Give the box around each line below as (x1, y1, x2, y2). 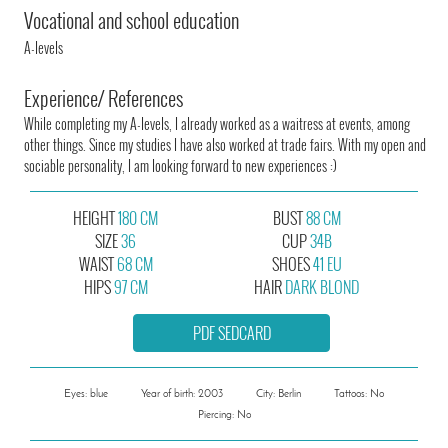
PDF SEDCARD (192, 320, 271, 345)
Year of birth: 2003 (141, 388, 223, 400)
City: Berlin (256, 388, 301, 400)
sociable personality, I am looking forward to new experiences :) (24, 154, 338, 176)
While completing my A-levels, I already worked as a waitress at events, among (24, 112, 411, 134)
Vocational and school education (24, 4, 240, 35)
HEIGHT (73, 205, 119, 230)
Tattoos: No (334, 388, 384, 400)
